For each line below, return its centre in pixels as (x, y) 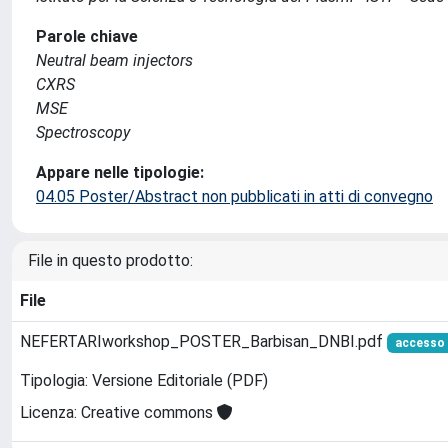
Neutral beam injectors (114, 60)
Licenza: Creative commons (118, 413)
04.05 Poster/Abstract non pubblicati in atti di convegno (234, 196)
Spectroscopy (83, 132)
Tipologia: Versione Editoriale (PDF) (144, 381)
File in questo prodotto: (110, 260)
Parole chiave (87, 36)
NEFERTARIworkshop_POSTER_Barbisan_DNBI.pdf (203, 341)
